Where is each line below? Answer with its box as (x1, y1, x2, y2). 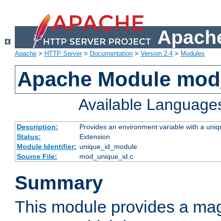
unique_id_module (79, 143, 137, 151)
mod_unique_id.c (79, 152, 133, 161)
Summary (15, 172, 103, 194)
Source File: (16, 152, 57, 161)
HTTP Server (44, 50, 82, 58)
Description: (16, 123, 58, 131)
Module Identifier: (16, 143, 76, 151)
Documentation (90, 50, 133, 58)
